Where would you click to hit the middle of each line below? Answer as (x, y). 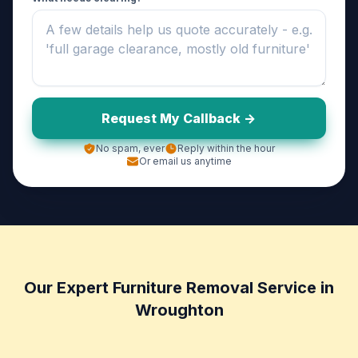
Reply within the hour (226, 149)
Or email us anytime (185, 161)
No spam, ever (130, 149)
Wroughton (179, 310)
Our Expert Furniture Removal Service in (179, 288)
